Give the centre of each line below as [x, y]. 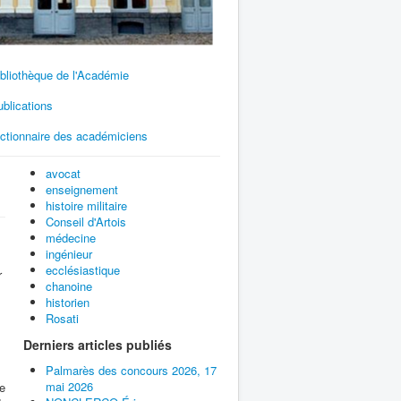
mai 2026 [69, 386]
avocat [63, 173]
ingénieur [69, 253]
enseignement [82, 189]
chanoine [69, 286]
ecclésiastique [83, 269]
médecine [71, 237]
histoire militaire [86, 205]
